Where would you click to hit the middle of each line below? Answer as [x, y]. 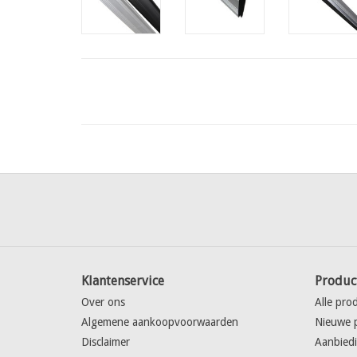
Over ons [103, 302]
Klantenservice [123, 281]
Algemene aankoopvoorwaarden [160, 322]
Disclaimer [106, 342]
